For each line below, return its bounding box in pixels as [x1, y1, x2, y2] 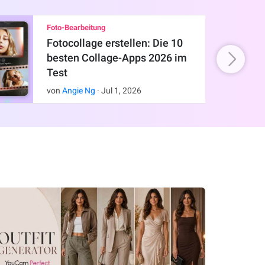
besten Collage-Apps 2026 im [46, 51, 187, 64]
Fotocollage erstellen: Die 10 [46, 37, 183, 50]
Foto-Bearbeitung [46, 23, 105, 33]
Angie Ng [62, 86, 95, 96]
